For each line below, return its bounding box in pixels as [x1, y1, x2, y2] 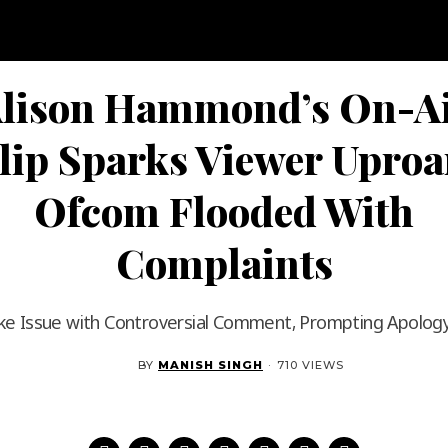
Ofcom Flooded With [34, 184, 414, 237]
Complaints [115, 236, 333, 289]
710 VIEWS [277, 358, 344, 373]
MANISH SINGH [158, 358, 263, 373]
